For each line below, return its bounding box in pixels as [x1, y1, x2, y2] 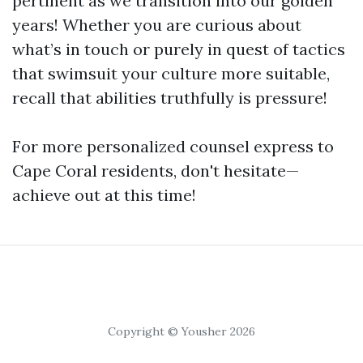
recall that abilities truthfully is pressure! [12, 88, 327, 108]
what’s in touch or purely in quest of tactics [12, 39, 345, 59]
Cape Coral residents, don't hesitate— [12, 160, 299, 181]
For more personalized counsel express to [12, 136, 334, 156]
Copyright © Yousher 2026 [108, 324, 255, 339]
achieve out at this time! [12, 185, 196, 205]
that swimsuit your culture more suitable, [12, 63, 330, 83]
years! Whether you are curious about [12, 15, 301, 35]
